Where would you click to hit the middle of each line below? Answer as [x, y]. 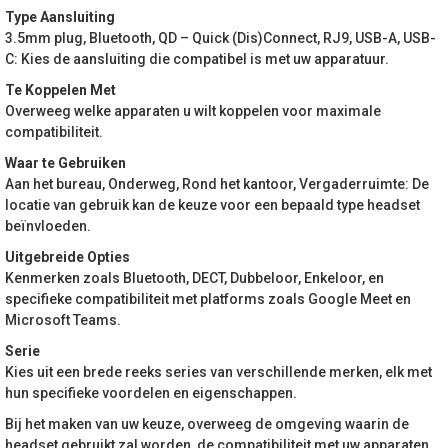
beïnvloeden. [48, 225]
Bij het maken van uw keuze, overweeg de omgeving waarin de [207, 423]
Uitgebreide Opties [67, 256]
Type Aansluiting [60, 16]
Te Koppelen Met [60, 89]
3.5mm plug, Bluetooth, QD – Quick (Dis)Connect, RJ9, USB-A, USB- [220, 37]
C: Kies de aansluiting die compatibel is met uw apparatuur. [197, 58]
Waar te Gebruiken [65, 162]
